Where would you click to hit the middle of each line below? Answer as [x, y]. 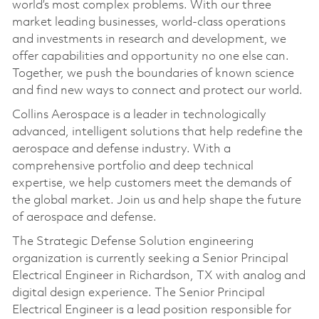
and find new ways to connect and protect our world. [157, 90]
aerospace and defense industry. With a [121, 149]
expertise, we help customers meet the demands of [151, 183]
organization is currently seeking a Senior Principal [150, 258]
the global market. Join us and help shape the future [156, 200]
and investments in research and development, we [149, 39]
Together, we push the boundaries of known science [153, 73]
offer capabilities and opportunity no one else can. [150, 56]
